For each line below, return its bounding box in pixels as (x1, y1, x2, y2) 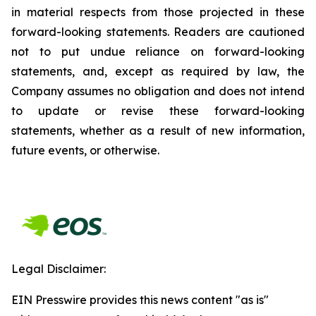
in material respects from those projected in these (11, 5, 305, 19)
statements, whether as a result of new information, (11, 123, 305, 138)
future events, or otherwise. (11, 143, 159, 157)
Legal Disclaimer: (11, 262, 106, 276)
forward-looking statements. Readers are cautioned (11, 25, 305, 39)
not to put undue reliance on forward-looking (11, 44, 305, 59)
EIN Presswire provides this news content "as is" (11, 293, 269, 307)
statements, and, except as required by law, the (11, 64, 305, 78)
